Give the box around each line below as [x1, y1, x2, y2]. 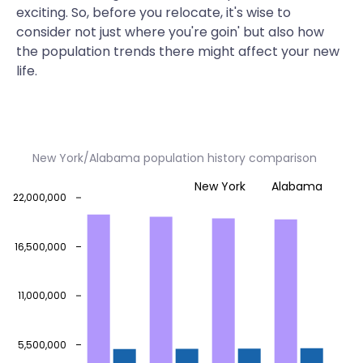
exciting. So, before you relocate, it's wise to [16, 3, 291, 22]
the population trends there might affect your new [16, 42, 340, 61]
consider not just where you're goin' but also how [16, 23, 324, 41]
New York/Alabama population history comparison [32, 150, 317, 166]
